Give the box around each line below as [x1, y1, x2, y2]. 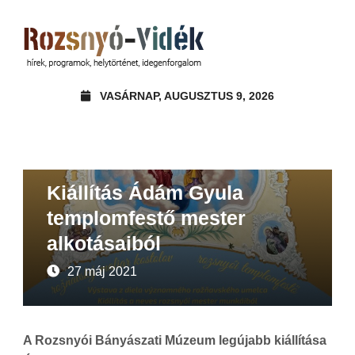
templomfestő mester [47, 206, 246, 229]
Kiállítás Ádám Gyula [47, 181, 243, 204]
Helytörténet [97, 153, 144, 163]
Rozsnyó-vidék [163, 153, 222, 163]
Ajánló [55, 153, 78, 163]
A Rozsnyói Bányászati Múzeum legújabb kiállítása [23, 333, 326, 347]
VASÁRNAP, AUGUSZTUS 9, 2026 [100, 90, 274, 102]
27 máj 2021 [67, 264, 137, 278]
